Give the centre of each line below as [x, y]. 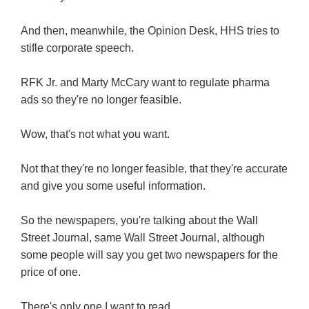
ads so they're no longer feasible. [101, 100]
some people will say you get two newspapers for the [149, 255]
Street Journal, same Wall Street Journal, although [143, 238]
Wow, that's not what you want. [95, 134]
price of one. [51, 272]
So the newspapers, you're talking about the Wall [139, 221]
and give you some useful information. [113, 186]
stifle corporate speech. [77, 48]
